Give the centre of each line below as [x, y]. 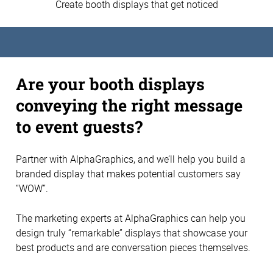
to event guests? [79, 126]
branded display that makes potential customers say [128, 174]
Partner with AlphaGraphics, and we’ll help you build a [131, 159]
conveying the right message [129, 105]
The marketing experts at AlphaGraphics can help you [131, 218]
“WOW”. [32, 189]
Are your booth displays [110, 83]
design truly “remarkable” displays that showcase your [132, 232]
